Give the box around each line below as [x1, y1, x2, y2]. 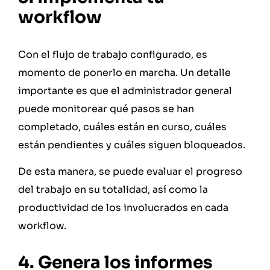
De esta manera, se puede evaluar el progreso [18, 165, 242, 178]
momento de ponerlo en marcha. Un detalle [18, 66, 231, 79]
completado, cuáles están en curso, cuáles [18, 120, 227, 133]
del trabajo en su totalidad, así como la [18, 183, 208, 196]
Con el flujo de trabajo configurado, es [18, 48, 207, 61]
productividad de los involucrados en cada [18, 201, 228, 214]
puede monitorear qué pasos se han [18, 102, 194, 115]
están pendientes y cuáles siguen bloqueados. [18, 138, 245, 151]
